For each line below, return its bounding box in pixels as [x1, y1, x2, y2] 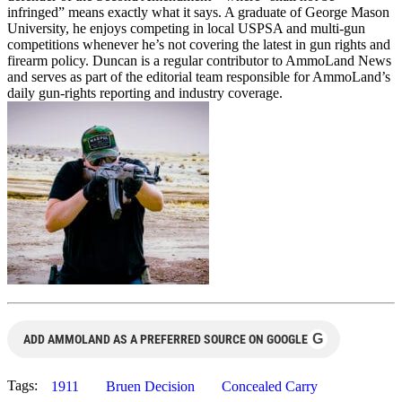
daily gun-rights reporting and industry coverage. [7, 85, 283, 101]
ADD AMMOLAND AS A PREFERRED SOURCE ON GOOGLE [23, 332, 308, 347]
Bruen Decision [106, 379, 195, 395]
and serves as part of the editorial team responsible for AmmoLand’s [7, 69, 390, 85]
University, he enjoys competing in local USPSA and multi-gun [7, 21, 365, 37]
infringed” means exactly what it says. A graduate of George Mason [7, 4, 389, 21]
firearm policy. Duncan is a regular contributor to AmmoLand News [7, 53, 391, 69]
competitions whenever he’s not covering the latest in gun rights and [7, 37, 390, 53]
